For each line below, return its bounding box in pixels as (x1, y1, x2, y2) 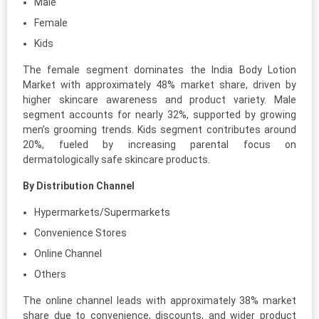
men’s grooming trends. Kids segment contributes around (23, 123, 296, 135)
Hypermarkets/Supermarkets (34, 206, 170, 218)
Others (34, 268, 66, 280)
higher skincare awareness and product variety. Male (23, 93, 296, 105)
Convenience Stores (34, 226, 127, 239)
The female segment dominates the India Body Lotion (23, 63, 296, 75)
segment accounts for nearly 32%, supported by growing (23, 108, 296, 120)
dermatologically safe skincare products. (23, 153, 210, 165)
